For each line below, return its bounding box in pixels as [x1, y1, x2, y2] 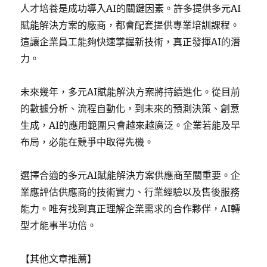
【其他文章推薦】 [20, 253, 97, 265]
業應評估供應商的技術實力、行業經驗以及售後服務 [20, 186, 240, 198]
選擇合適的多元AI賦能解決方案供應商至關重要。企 [20, 169, 241, 181]
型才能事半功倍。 [20, 219, 97, 231]
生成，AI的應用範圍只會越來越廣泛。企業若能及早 [20, 119, 241, 131]
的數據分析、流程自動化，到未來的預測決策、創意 [20, 103, 240, 114]
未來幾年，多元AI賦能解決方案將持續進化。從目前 [20, 86, 241, 98]
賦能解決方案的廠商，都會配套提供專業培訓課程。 [20, 19, 240, 31]
